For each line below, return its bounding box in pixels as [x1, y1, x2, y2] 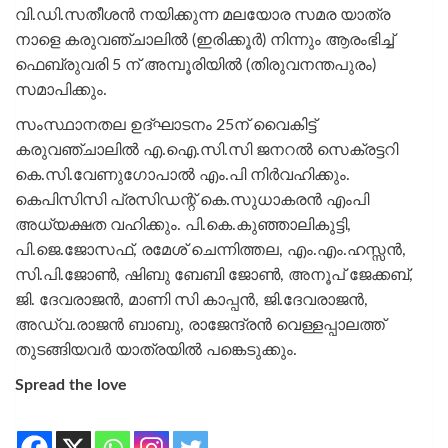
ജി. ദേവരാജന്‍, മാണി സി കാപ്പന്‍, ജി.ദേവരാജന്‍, [15, 291, 368, 308]
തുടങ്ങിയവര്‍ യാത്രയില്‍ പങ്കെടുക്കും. [15, 341, 297, 358]
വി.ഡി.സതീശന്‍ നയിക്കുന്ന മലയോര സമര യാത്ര [15, 6, 390, 23]
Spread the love [15, 376, 127, 393]
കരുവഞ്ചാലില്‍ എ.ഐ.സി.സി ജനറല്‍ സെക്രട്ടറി [15, 141, 398, 158]
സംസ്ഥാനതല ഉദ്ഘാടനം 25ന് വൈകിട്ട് [15, 116, 316, 133]
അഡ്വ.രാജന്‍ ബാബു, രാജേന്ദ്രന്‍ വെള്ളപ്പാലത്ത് [15, 316, 385, 333]
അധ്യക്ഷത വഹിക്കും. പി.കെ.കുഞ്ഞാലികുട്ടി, [15, 216, 351, 233]
